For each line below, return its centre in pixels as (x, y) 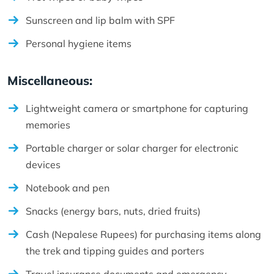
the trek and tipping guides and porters (115, 250)
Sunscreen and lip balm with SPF (100, 20)
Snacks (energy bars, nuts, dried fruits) (113, 211)
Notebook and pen (68, 187)
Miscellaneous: (52, 80)
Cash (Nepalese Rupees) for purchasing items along (143, 234)
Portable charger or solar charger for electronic (132, 148)
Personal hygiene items (80, 43)
